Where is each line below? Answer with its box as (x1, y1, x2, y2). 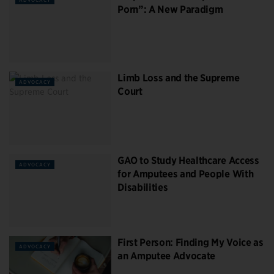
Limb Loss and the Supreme (117, 72, 240, 84)
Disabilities (117, 181, 168, 193)
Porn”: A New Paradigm (117, 3, 223, 15)
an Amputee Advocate (117, 250, 216, 262)
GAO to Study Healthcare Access (117, 154, 259, 166)
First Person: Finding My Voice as (117, 237, 264, 249)
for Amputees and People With (117, 168, 254, 180)
